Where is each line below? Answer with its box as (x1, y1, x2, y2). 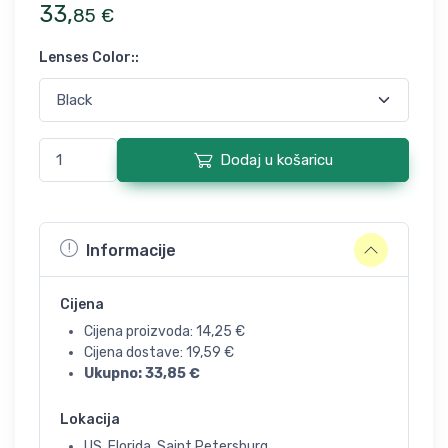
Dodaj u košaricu (219, 151, 333, 169)
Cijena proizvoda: (84, 323, 196, 340)
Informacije (86, 240, 176, 260)
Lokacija (60, 411, 120, 428)
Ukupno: (84, 365, 145, 382)
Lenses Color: (39, 49, 135, 66)
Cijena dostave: (84, 344, 186, 361)
